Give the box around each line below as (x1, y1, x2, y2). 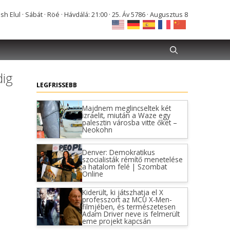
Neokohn (82, 125, 112, 135)
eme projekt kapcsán (82, 216, 151, 226)
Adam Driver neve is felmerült (82, 208, 180, 219)
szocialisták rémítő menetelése (82, 154, 183, 164)
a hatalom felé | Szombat (82, 161, 167, 171)
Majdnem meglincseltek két (82, 103, 171, 113)
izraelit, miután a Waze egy (82, 110, 170, 121)
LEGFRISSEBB (36, 80, 77, 89)
